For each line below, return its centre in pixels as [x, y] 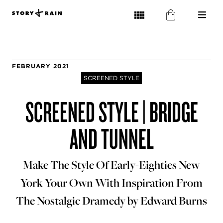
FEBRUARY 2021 [41, 66]
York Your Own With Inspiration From [111, 183]
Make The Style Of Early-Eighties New [111, 165]
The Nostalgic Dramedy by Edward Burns [111, 201]
